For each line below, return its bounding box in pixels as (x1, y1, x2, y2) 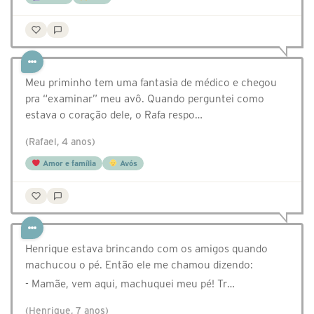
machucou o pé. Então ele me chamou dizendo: (25, 259, 253, 271)
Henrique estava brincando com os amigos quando (25, 243, 268, 255)
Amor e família (40, 159, 96, 168)
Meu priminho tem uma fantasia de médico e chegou (25, 76, 277, 89)
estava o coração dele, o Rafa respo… (25, 109, 203, 121)
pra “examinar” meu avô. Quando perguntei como (25, 93, 264, 105)
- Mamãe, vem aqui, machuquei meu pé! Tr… (25, 278, 235, 290)
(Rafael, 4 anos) (25, 137, 95, 148)
